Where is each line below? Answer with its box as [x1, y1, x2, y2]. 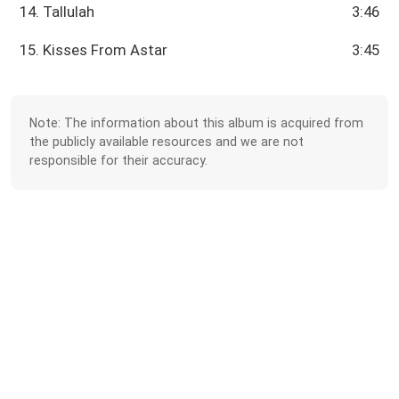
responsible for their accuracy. [29, 153, 208, 168]
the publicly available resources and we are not [29, 134, 305, 150]
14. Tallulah [20, 2, 95, 20]
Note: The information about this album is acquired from [29, 116, 364, 131]
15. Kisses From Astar [20, 40, 168, 59]
